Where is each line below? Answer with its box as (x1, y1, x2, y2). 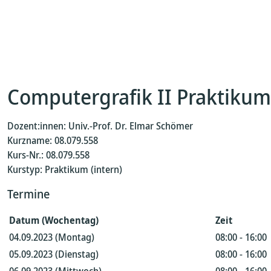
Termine (7, 186, 50, 202)
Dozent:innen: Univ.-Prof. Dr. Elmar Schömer (7, 119, 193, 132)
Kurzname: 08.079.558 (7, 134, 98, 147)
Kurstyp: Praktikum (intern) (7, 163, 122, 176)
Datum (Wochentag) (9, 214, 99, 227)
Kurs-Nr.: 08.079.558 (7, 148, 90, 162)
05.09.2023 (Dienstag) (9, 247, 99, 261)
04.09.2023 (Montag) (9, 230, 94, 244)
